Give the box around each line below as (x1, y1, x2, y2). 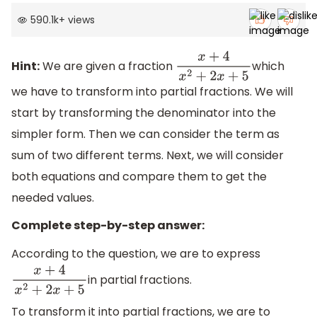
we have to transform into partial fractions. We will (11, 83, 293, 100)
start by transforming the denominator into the (11, 104, 276, 121)
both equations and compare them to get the (11, 168, 267, 185)
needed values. (11, 189, 94, 206)
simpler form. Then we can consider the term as (11, 125, 279, 142)
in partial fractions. (88, 271, 192, 288)
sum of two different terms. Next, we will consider (11, 146, 284, 163)
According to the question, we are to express (11, 245, 260, 262)
